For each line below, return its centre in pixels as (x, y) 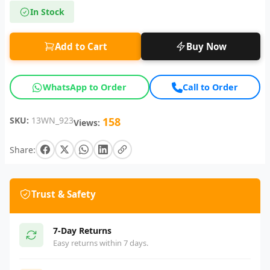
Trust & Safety (64, 194)
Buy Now (206, 47)
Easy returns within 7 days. (101, 243)
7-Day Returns (82, 231)
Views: (87, 123)
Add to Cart (81, 47)
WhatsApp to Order (85, 87)
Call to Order (210, 87)
